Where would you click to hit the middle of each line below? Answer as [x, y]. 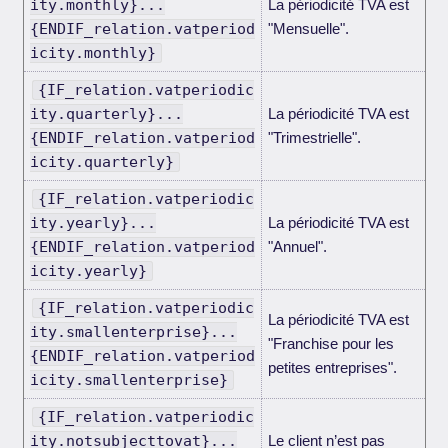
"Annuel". [297, 247]
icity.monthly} [92, 53]
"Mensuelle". [308, 29]
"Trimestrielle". [314, 138]
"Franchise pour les [330, 344]
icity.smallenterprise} [128, 380]
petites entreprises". [332, 368]
